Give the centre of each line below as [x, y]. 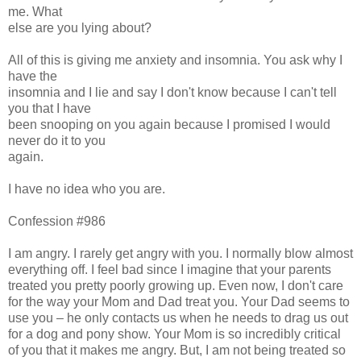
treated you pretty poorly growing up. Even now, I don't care [176, 285]
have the [33, 76]
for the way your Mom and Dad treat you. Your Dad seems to [179, 301]
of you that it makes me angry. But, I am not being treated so [177, 350]
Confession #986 [57, 221]
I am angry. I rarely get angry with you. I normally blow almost [180, 253]
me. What [35, 11]
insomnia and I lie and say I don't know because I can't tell [172, 92]
